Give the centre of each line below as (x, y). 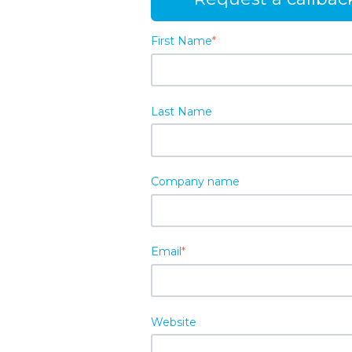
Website (174, 322)
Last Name (181, 111)
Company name (195, 181)
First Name (181, 41)
